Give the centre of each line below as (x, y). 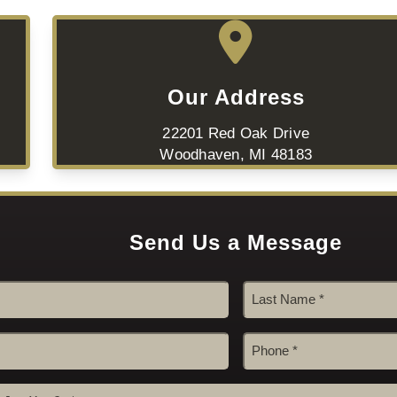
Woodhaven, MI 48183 (236, 155)
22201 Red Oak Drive (236, 133)
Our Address (236, 97)
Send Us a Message (236, 243)
